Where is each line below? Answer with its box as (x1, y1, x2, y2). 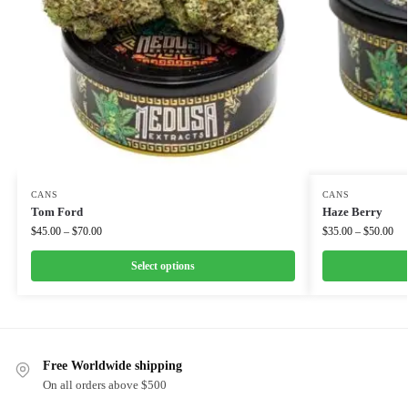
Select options (130, 260, 195, 273)
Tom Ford (30, 205, 83, 219)
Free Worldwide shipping (43, 359, 182, 373)
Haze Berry (321, 205, 382, 219)
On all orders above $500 (43, 377, 167, 392)
